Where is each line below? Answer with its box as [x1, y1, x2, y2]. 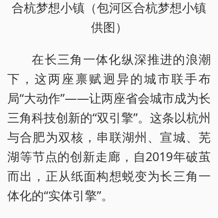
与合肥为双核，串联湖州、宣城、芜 [7, 128, 211, 145]
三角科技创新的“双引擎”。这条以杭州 [7, 109, 211, 126]
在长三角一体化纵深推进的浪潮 [32, 50, 211, 67]
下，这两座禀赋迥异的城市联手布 [7, 70, 211, 87]
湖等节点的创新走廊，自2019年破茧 [7, 147, 211, 164]
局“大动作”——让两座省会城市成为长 [7, 89, 211, 106]
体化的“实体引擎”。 [7, 186, 113, 203]
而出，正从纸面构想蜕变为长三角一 [7, 167, 211, 184]
